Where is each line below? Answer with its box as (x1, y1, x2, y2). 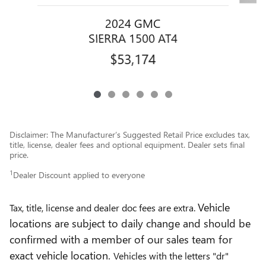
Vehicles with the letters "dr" (113, 249, 229, 262)
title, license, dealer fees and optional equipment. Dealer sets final (9, 138, 245, 150)
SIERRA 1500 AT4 (88, 28, 178, 46)
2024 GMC (105, 14, 161, 31)
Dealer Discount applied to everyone (13, 169, 145, 180)
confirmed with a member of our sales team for (9, 231, 232, 246)
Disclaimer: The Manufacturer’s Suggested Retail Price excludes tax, (9, 128, 250, 140)
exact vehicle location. (9, 247, 113, 262)
